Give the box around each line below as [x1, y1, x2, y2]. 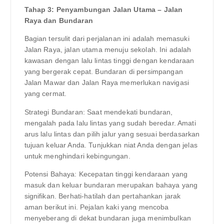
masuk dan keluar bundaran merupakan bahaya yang [24, 180, 198, 189]
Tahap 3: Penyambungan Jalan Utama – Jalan [24, 5, 183, 14]
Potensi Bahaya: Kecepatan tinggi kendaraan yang [24, 169, 188, 178]
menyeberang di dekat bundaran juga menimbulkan [24, 213, 191, 222]
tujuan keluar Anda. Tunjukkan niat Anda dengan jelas [24, 140, 197, 149]
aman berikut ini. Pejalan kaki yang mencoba [24, 202, 169, 211]
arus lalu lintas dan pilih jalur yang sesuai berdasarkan [24, 129, 200, 138]
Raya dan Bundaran [24, 16, 93, 25]
